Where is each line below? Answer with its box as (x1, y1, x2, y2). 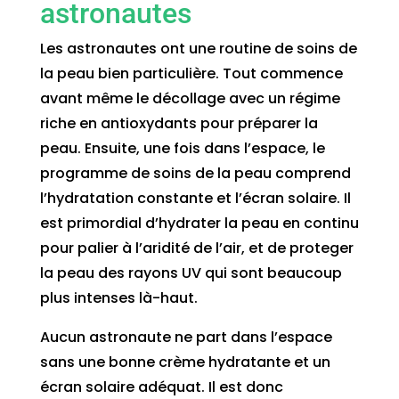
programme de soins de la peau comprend (39, 162, 351, 183)
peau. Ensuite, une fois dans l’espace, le (39, 137, 325, 159)
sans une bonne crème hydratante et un (39, 351, 330, 372)
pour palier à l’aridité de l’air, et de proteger (39, 237, 354, 258)
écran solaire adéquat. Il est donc (39, 376, 283, 397)
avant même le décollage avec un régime (39, 87, 340, 109)
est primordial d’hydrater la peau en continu (39, 212, 359, 233)
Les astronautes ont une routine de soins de (39, 37, 357, 59)
